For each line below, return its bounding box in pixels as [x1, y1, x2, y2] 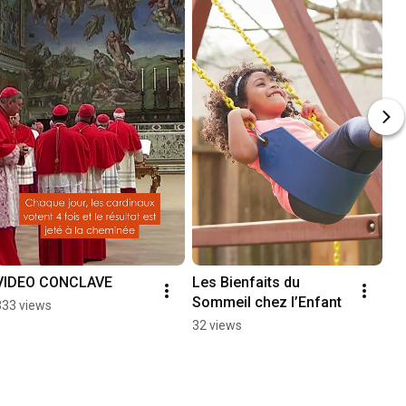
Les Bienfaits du [192, 274, 300, 292]
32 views [192, 318, 242, 333]
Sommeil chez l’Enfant [192, 294, 342, 312]
